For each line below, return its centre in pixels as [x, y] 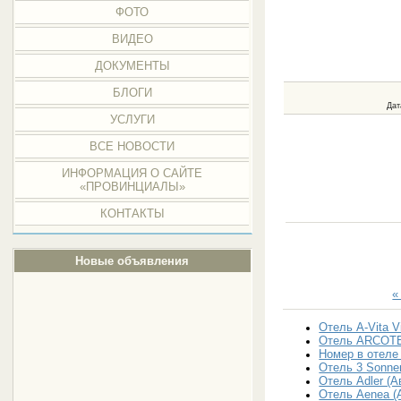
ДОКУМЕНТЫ [132, 66]
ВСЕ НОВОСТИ [132, 146]
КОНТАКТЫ [132, 213]
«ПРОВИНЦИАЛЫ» [132, 187]
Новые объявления [132, 261]
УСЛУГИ [132, 119]
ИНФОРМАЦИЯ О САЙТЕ [132, 173]
